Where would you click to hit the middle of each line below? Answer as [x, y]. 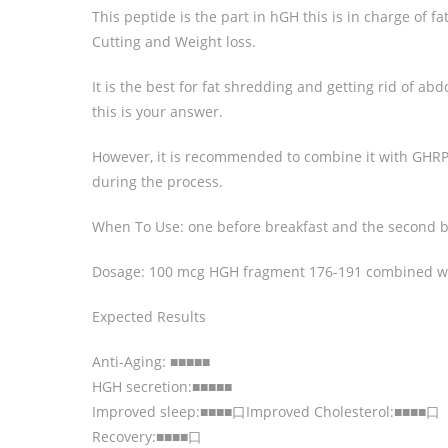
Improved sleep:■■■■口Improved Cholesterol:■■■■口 [266, 412]
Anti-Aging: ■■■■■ [151, 362]
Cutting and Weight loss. [174, 42]
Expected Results [149, 317]
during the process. [157, 182]
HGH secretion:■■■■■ [162, 387]
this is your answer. [157, 112]
